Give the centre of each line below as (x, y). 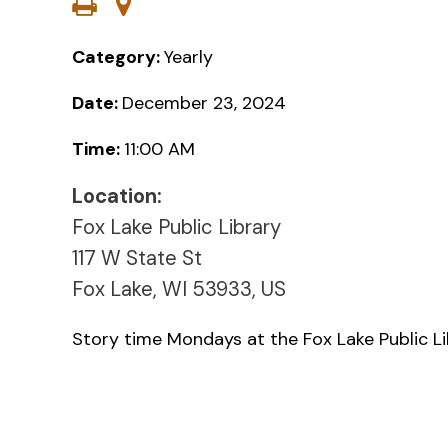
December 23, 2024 (204, 102)
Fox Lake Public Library (176, 226)
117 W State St (137, 257)
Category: (118, 56)
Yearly (188, 56)
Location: (117, 195)
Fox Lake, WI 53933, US (179, 288)
